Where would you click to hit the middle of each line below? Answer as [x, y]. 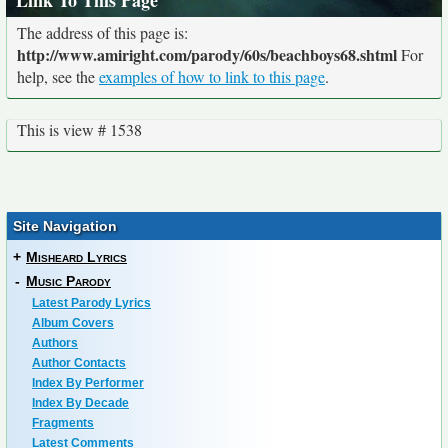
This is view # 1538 [79, 130]
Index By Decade [80, 403]
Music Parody [68, 281]
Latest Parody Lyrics [91, 303]
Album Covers [73, 323]
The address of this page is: [102, 33]
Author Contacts [79, 363]
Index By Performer [88, 383]
